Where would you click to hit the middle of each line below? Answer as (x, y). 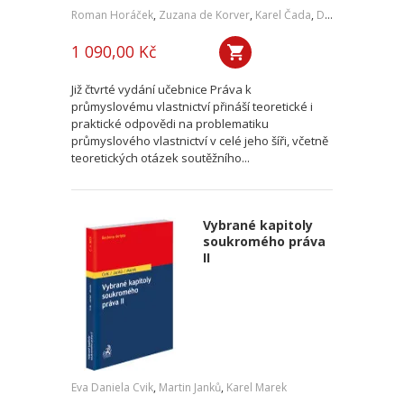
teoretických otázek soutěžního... (161, 158)
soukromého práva (264, 241)
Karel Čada (283, 15)
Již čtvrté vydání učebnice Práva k (161, 89)
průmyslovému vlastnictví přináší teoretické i (192, 106)
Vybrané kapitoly (257, 225)
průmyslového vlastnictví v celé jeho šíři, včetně (200, 141)
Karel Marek (257, 387)
